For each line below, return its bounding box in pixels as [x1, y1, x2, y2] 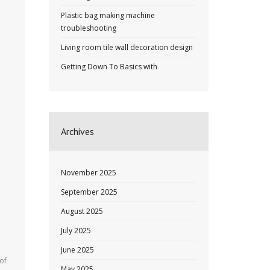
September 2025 [61, 187, 118, 197]
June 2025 [61, 245, 94, 255]
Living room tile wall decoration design [61, 42, 193, 52]
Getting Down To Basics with [61, 61, 157, 72]
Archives [61, 125, 94, 137]
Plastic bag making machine [61, 10, 155, 20]
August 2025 [61, 206, 103, 216]
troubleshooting [61, 23, 116, 33]
